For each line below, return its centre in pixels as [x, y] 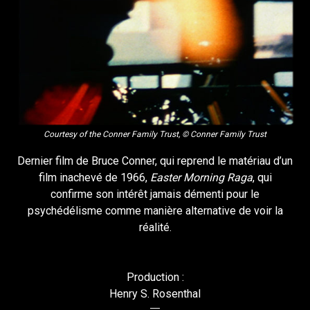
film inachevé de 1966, [94, 177]
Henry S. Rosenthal [155, 293]
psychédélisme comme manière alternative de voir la [155, 210]
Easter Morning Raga [201, 177]
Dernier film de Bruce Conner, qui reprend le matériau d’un [155, 161]
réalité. [155, 227]
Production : [155, 277]
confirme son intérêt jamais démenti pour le [155, 194]
